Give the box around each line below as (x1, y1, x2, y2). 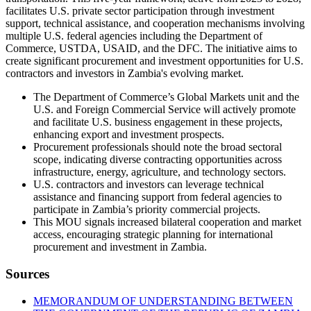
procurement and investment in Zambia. (33, 241, 207, 253)
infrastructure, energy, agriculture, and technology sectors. (33, 166, 286, 178)
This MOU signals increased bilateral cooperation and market (33, 216, 301, 228)
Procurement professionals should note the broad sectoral (33, 141, 282, 153)
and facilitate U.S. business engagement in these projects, (33, 116, 283, 128)
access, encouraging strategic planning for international (33, 228, 273, 241)
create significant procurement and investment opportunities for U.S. (6, 55, 303, 67)
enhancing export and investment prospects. (33, 128, 224, 141)
